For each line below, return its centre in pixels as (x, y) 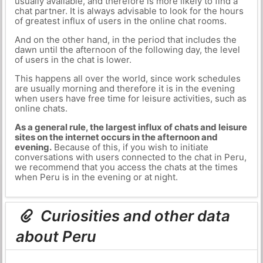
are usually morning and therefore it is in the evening (124, 88)
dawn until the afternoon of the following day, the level (127, 50)
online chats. (41, 108)
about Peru (56, 237)
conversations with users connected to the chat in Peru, (130, 157)
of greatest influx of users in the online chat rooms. (120, 21)
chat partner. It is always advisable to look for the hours (129, 11)
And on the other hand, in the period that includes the (125, 40)
